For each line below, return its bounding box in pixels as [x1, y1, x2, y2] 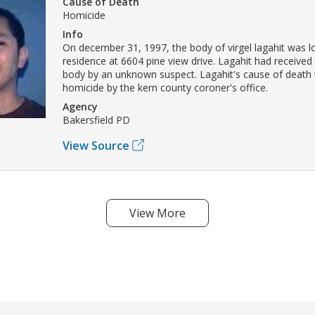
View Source [63, 137, 129, 153]
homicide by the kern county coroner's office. [63, 80, 268, 94]
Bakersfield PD [63, 112, 130, 127]
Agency [63, 99, 98, 113]
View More [129, 205, 186, 221]
